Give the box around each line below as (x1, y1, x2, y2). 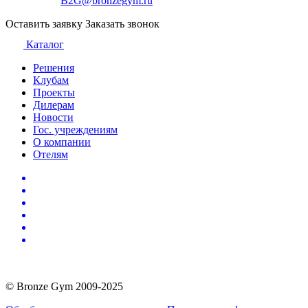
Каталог (26, 38, 64, 50)
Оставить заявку (5, 18, 82, 30)
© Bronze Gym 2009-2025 (5, 280, 123, 292)
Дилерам (33, 99, 74, 111)
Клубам (33, 74, 69, 86)
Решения (33, 62, 74, 74)
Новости (33, 111, 74, 123)
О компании (33, 136, 91, 148)
